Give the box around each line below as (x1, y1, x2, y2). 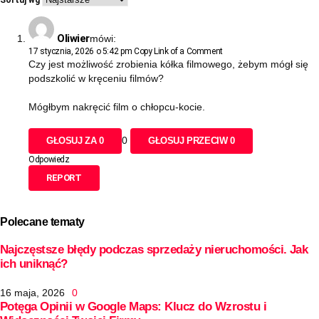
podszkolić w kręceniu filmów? (28, 72, 164, 84)
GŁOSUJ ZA (46, 135, 100, 146)
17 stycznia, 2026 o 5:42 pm (28, 46, 134, 56)
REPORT (46, 172, 82, 183)
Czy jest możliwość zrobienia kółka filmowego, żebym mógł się (28, 58, 308, 70)
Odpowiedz (28, 154, 70, 164)
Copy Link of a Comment (133, 46, 224, 56)
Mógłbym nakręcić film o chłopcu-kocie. (28, 100, 205, 113)
